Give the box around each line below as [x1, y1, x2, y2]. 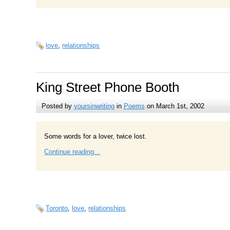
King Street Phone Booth [36, 80, 180, 95]
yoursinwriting [73, 102, 114, 110]
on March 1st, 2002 [144, 102, 204, 110]
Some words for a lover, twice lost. [44, 132, 147, 141]
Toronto [46, 204, 68, 212]
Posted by [41, 102, 74, 110]
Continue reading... [44, 148, 101, 156]
